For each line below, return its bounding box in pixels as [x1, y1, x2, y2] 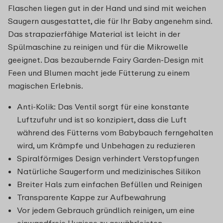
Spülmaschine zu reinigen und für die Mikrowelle [8, 41, 188, 52]
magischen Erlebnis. [8, 80, 83, 91]
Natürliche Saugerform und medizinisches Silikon [17, 166, 201, 176]
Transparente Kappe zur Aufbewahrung [17, 192, 166, 202]
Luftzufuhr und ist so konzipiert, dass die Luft [17, 114, 187, 124]
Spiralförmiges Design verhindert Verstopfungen [17, 153, 199, 163]
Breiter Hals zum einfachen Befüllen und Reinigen [17, 179, 202, 189]
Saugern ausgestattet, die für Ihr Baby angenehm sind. [8, 15, 212, 26]
